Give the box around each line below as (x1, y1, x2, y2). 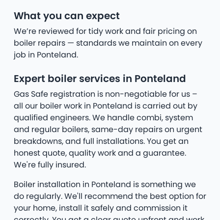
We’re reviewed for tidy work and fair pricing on (14, 26, 197, 37)
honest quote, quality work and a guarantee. (14, 147, 186, 159)
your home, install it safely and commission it (14, 202, 188, 214)
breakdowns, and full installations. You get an (14, 136, 189, 147)
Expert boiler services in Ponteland (14, 72, 186, 86)
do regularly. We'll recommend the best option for (14, 191, 206, 202)
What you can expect (14, 9, 120, 23)
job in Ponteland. (14, 49, 78, 61)
